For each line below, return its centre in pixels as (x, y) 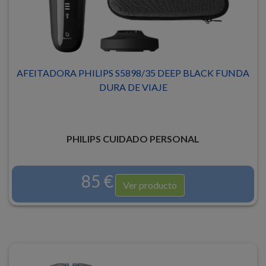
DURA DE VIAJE (133, 87)
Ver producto (150, 185)
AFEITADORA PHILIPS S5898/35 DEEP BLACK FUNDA (133, 73)
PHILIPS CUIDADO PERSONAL (133, 139)
